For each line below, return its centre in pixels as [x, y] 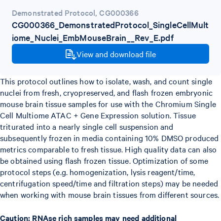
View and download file [116, 54]
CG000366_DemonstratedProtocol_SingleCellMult [110, 24]
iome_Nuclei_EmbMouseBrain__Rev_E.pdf [93, 37]
